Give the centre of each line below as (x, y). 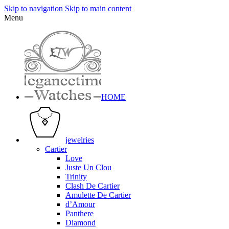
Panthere (79, 213)
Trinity (76, 177)
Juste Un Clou (88, 167)
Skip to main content (98, 8)
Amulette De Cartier (98, 195)
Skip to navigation (35, 8)
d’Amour (80, 204)
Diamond (81, 223)
